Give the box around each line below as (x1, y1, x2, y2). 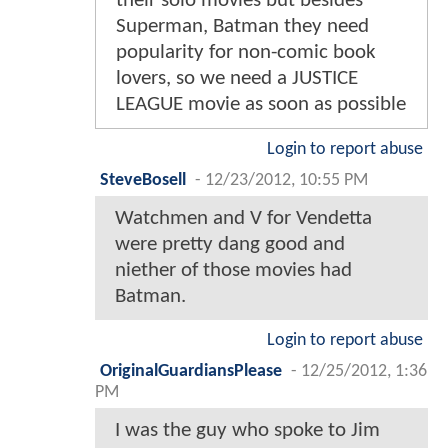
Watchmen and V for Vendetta (115, 207, 372, 229)
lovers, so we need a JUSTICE (116, 67, 358, 89)
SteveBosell (100, 171, 186, 189)
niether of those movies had (115, 259, 352, 281)
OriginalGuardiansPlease (100, 362, 282, 380)
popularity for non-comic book (116, 41, 376, 63)
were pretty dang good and (115, 233, 345, 255)
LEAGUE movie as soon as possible (116, 93, 406, 115)
